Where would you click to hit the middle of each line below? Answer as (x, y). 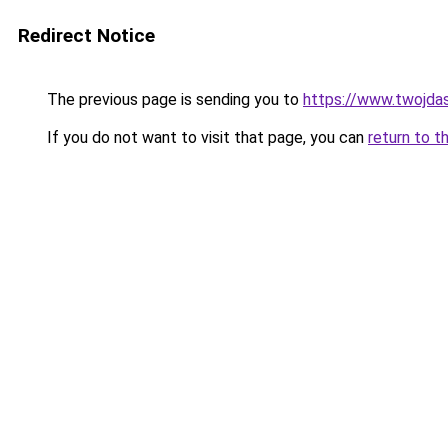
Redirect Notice (86, 35)
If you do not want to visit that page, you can (205, 137)
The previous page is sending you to (173, 99)
